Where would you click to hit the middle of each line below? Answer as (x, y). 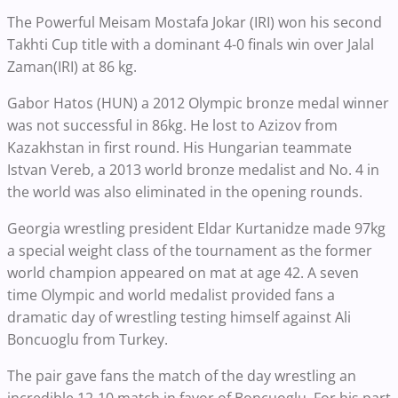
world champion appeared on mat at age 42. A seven (183, 273)
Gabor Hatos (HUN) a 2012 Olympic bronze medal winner (198, 103)
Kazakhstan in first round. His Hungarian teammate (179, 148)
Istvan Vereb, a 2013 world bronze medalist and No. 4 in (193, 170)
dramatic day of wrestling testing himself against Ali (179, 318)
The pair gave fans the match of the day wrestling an (182, 376)
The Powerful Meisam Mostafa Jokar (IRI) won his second (195, 23)
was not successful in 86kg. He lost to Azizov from (172, 126)
